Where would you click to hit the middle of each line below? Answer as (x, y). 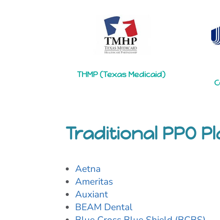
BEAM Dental (104, 207)
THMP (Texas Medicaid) (121, 75)
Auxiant (92, 195)
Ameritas (94, 182)
